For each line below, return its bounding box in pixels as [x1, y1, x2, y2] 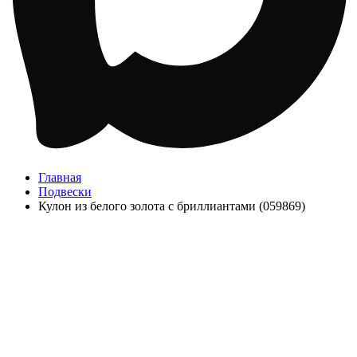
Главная [38, 171, 81, 184]
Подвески [38, 185, 92, 198]
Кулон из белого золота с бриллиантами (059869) [38, 199, 305, 213]
